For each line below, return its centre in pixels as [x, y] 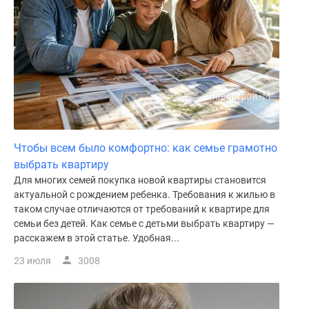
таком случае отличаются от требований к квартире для [142, 209]
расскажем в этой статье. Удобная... [97, 238]
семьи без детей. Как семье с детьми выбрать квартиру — [144, 223]
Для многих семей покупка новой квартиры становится [140, 180]
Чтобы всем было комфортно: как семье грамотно [146, 148]
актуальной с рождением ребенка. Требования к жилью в [144, 195]
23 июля [32, 261]
